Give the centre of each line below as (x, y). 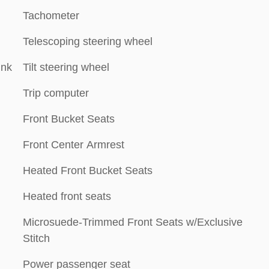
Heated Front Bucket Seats (88, 170)
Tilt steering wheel (66, 67)
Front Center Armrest (74, 144)
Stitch (36, 238)
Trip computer (56, 93)
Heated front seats (67, 196)
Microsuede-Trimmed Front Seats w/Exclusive (133, 222)
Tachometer (51, 15)
